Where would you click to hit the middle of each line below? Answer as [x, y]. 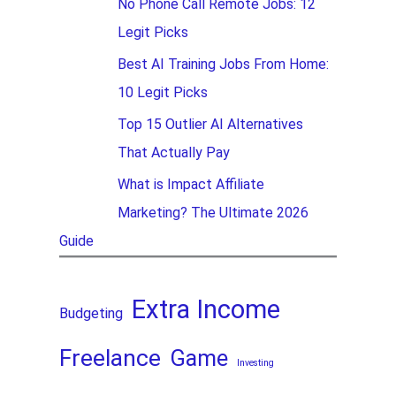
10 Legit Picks [163, 93]
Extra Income [206, 309]
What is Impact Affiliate [191, 185]
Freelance [110, 358]
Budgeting [91, 313]
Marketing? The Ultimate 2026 [213, 213]
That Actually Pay [174, 153]
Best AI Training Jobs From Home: [224, 65]
